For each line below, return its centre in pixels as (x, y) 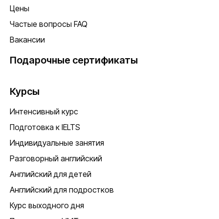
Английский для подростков (62, 189)
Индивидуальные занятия (57, 142)
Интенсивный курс (44, 111)
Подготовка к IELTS (45, 127)
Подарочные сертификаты (74, 60)
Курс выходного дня (47, 205)
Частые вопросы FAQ (49, 24)
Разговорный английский (56, 158)
